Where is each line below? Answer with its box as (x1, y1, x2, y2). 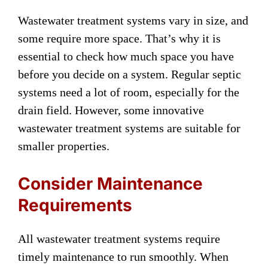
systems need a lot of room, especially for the (18, 85, 239, 99)
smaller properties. (18, 139, 109, 153)
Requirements (18, 194, 132, 215)
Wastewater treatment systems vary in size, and (18, 13, 248, 27)
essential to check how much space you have (18, 49, 234, 63)
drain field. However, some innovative (18, 103, 204, 117)
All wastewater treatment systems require (18, 232, 220, 245)
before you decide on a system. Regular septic (18, 67, 241, 81)
